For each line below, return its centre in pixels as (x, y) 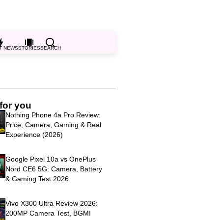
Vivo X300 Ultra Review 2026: (52, 204)
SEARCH (50, 48)
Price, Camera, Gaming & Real (54, 125)
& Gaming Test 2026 (37, 179)
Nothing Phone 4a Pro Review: (53, 115)
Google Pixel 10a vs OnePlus (51, 159)
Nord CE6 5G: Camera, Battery (54, 169)
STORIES (29, 48)
